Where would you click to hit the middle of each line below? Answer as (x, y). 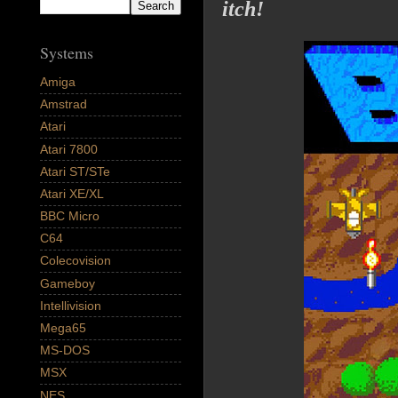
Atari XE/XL (72, 193)
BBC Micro (70, 216)
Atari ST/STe (75, 171)
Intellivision (71, 305)
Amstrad (64, 104)
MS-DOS (65, 350)
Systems (67, 53)
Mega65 (63, 328)
